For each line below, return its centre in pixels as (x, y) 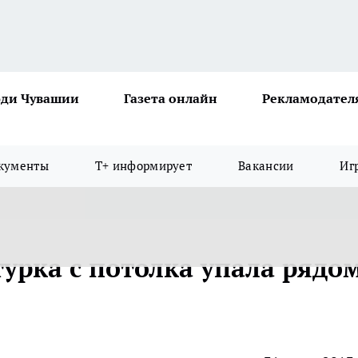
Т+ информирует (143, 166)
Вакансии (266, 166)
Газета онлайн (171, 98)
